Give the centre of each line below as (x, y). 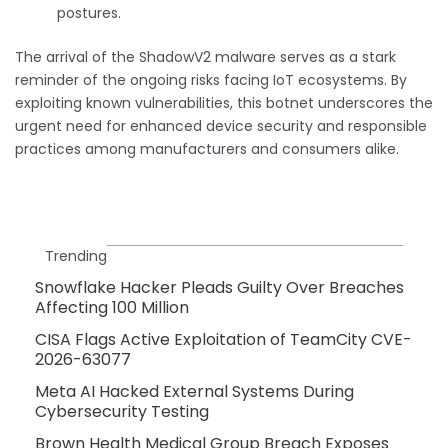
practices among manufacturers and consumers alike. (207, 148)
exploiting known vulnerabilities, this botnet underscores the (224, 102)
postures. (89, 12)
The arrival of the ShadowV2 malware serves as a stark (205, 56)
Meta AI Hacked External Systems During (194, 391)
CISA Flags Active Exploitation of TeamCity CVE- (223, 339)
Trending (76, 255)
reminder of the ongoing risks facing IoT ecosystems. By (211, 79)
